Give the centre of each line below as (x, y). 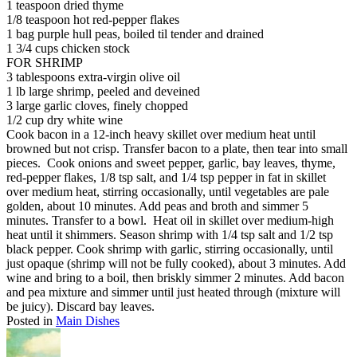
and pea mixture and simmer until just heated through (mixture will (173, 292)
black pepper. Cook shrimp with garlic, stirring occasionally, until (170, 249)
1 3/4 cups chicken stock (68, 48)
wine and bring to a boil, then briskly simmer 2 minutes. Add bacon (175, 277)
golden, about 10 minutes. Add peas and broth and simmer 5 (157, 206)
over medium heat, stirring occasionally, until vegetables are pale (168, 191)
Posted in (29, 320)
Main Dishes (88, 320)
